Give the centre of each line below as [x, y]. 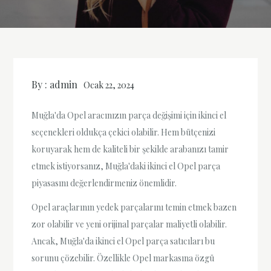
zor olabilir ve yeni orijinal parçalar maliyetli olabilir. [129, 224]
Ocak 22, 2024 [109, 85]
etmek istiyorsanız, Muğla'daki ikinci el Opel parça [126, 166]
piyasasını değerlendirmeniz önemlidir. [104, 183]
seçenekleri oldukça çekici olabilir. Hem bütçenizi [124, 132]
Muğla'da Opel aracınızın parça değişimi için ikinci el [129, 116]
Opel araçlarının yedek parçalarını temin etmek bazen [134, 207]
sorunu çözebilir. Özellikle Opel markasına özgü [123, 258]
